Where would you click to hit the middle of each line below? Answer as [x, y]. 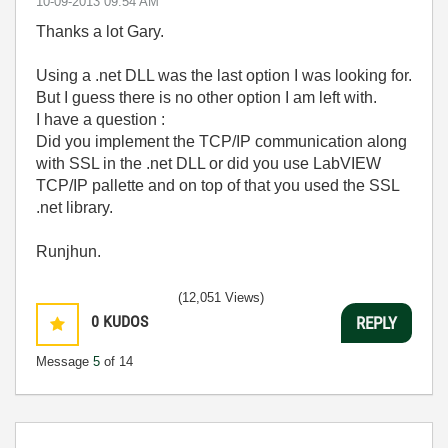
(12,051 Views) [221, 298]
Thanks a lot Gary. [100, 32]
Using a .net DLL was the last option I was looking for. [224, 76]
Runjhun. [68, 252]
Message [64, 362]
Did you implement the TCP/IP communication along [221, 142]
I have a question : [100, 120]
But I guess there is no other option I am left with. [206, 98]
